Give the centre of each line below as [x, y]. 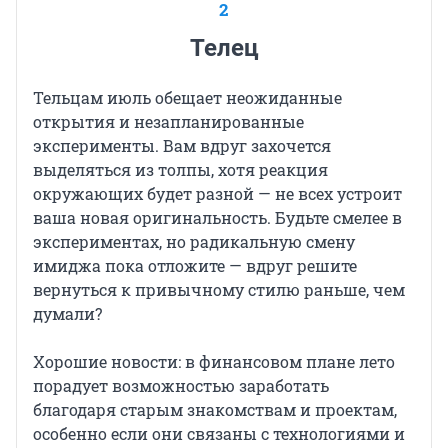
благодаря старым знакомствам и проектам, [215, 410]
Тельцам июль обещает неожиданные [187, 98]
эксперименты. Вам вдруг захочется [182, 146]
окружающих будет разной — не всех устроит [217, 194]
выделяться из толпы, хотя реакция [180, 170]
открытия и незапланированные [168, 122]
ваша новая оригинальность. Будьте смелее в [217, 218]
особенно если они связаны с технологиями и [219, 434]
